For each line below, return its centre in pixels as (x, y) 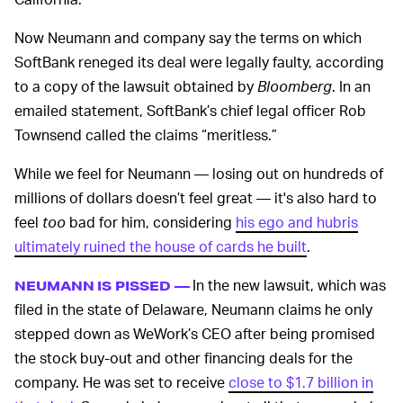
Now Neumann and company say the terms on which (188, 38)
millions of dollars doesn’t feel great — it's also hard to (196, 198)
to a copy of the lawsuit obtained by (136, 86)
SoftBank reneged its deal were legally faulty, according (199, 62)
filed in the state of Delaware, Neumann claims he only (193, 309)
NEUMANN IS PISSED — (102, 286)
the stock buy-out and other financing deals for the (184, 358)
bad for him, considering (151, 222)
